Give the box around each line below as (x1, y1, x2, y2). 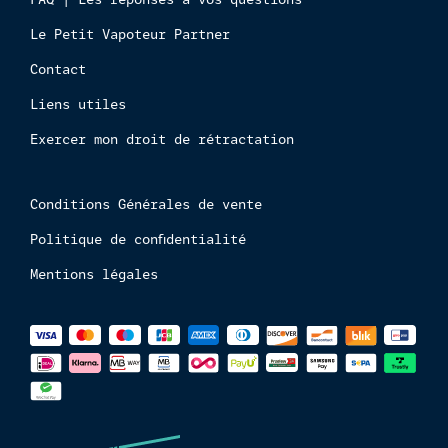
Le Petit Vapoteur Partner (30, 26, 230, 43)
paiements (29, 365, 95, 385)
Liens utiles (30, 96, 126, 113)
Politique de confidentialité (30, 231, 246, 248)
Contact (30, 61, 86, 78)
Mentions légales (30, 266, 158, 283)
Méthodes (29, 321, 92, 341)
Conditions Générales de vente (30, 196, 262, 213)
